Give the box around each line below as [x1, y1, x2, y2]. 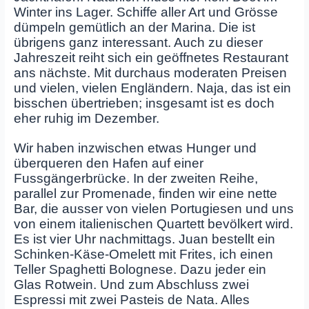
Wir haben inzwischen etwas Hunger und [13, 140, 257, 155]
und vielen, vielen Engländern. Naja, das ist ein [13, 81, 291, 96]
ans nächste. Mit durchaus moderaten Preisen [13, 66, 287, 81]
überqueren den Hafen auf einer [13, 155, 203, 170]
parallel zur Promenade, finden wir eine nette [13, 186, 277, 201]
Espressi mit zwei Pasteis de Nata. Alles [13, 292, 250, 307]
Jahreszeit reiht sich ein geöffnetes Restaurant [13, 50, 288, 66]
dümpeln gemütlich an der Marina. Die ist [13, 20, 255, 35]
